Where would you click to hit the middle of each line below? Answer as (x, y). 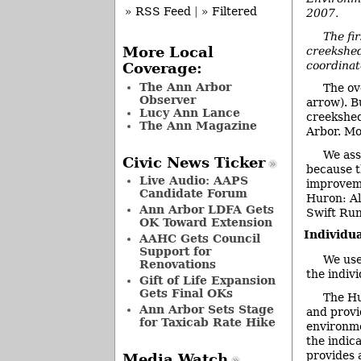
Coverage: (162, 69)
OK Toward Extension (205, 223)
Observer (167, 100)
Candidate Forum (193, 194)
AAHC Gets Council (199, 239)
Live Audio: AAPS (193, 181)
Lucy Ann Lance (189, 112)
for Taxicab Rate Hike (207, 323)
